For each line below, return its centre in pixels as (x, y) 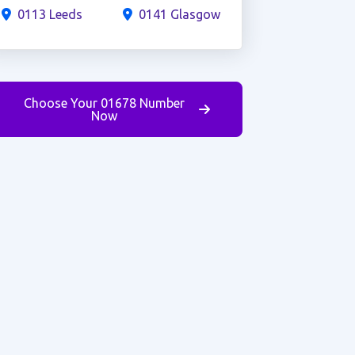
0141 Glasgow (179, 14)
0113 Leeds (50, 14)
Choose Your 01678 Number (105, 103)
